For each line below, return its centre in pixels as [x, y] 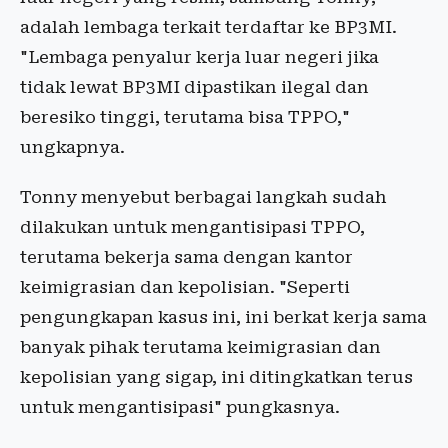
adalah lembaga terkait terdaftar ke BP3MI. [208, 27]
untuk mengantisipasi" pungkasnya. [180, 407]
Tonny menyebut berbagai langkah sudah [203, 197]
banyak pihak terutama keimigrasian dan [200, 347]
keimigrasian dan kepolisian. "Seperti [185, 287]
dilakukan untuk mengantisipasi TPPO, [192, 227]
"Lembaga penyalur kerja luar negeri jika [199, 57]
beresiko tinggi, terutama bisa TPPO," [185, 117]
